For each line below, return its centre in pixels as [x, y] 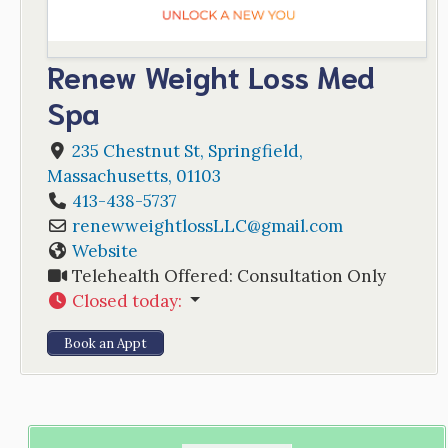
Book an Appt [105, 343]
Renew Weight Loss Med [210, 75]
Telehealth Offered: [154, 275]
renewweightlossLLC [159, 225]
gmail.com [301, 225]
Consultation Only [311, 275]
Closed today [124, 300]
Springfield [253, 150]
